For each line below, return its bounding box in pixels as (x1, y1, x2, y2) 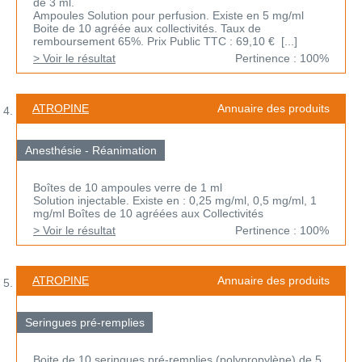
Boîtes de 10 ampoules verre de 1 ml (33, 181, 222, 195)
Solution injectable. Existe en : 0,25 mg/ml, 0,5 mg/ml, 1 (33, 194, 317, 208)
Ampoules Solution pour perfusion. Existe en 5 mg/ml (33, 9, 304, 23)
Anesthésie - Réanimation (25, 144, 157, 158)
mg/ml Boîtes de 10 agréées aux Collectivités (33, 207, 263, 221)
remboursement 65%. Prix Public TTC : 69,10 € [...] (33, 35, 297, 48)
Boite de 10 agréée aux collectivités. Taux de (33, 22, 261, 36)
